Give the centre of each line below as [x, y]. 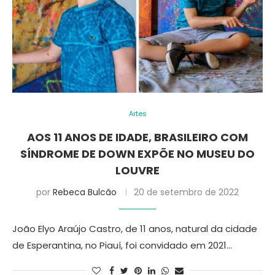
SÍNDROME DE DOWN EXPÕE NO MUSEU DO [137, 154]
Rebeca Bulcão [85, 192]
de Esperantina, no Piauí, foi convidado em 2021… [122, 245]
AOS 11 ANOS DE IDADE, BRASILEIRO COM [137, 137]
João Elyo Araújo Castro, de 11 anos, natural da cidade [135, 229]
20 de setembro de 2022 [186, 192]
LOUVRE [137, 170]
